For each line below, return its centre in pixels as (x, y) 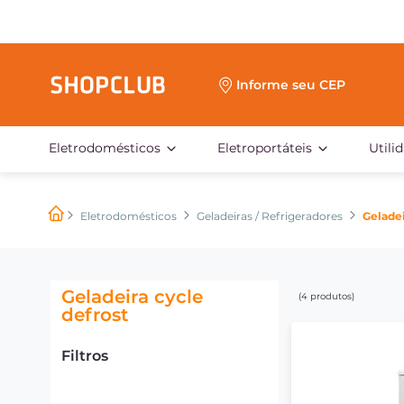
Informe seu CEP (291, 85)
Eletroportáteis (265, 148)
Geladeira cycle (132, 297)
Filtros (85, 356)
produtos (331, 296)
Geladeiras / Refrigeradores (270, 216)
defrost (95, 315)
